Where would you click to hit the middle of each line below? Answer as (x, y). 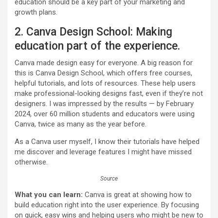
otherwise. (31, 162)
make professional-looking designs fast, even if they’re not (109, 94)
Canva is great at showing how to (137, 195)
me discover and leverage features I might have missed (103, 152)
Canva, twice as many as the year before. (81, 124)
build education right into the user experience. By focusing (107, 205)
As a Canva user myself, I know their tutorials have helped (107, 142)
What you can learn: (49, 195)
